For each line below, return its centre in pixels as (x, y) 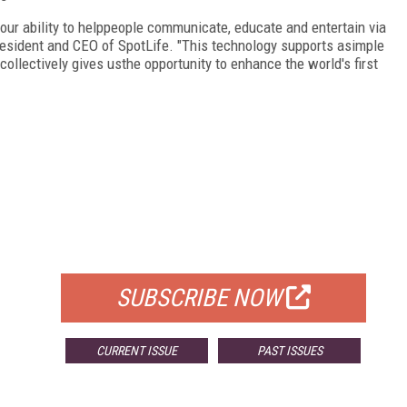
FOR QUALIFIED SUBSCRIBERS (213, 250)
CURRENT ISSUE (137, 350)
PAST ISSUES (289, 350)
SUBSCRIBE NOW (199, 298)
